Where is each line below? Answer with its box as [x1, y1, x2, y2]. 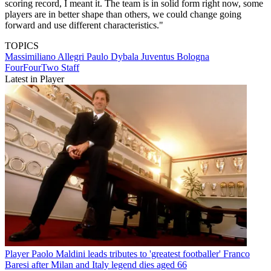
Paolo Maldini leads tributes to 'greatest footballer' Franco [31, 248, 250, 259]
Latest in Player [5, 74, 64, 85]
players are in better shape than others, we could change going [5, 9, 241, 20]
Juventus [141, 51, 177, 62]
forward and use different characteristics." [5, 20, 163, 31]
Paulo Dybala [87, 51, 141, 62]
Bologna [177, 51, 209, 62]
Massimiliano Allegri [5, 51, 87, 62]
